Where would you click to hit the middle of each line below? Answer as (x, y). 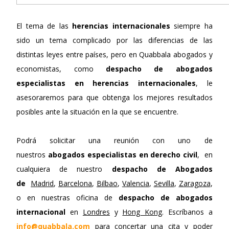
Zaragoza (194, 183)
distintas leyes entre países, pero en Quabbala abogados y (114, 54)
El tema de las (42, 26)
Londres (96, 212)
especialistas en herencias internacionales (106, 83)
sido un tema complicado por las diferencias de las (114, 40)
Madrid (42, 183)
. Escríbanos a (187, 212)
